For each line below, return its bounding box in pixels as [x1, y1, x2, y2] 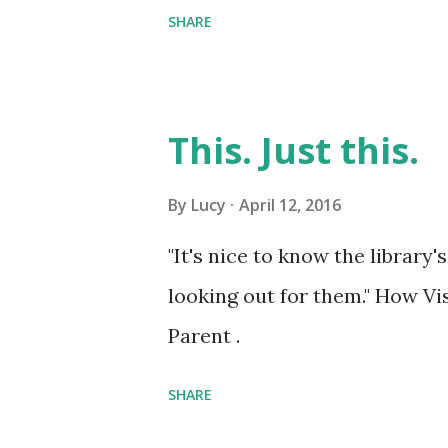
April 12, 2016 [239, 194, 341, 216]
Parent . [168, 323, 240, 348]
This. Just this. [168, 126, 419, 175]
